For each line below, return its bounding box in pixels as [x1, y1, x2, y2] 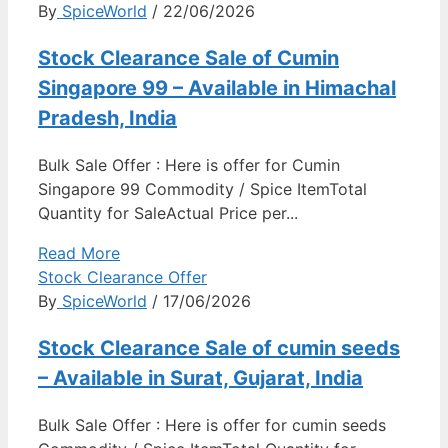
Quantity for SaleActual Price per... [38, 202, 298, 223]
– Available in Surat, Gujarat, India [38, 365, 363, 390]
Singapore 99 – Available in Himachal [38, 75, 396, 100]
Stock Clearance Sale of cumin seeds [38, 335, 400, 360]
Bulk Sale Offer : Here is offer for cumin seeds [38, 414, 386, 435]
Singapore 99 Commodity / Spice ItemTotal [38, 178, 367, 199]
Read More [38, 242, 120, 263]
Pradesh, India [38, 105, 177, 130]
